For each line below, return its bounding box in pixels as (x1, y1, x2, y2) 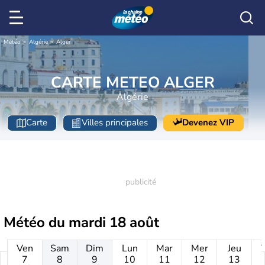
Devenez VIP (182, 117, 234, 129)
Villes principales (82, 117, 148, 129)
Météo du (4, 213, 69, 232)
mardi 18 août (69, 213, 159, 232)
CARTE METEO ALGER (50, 72, 215, 93)
